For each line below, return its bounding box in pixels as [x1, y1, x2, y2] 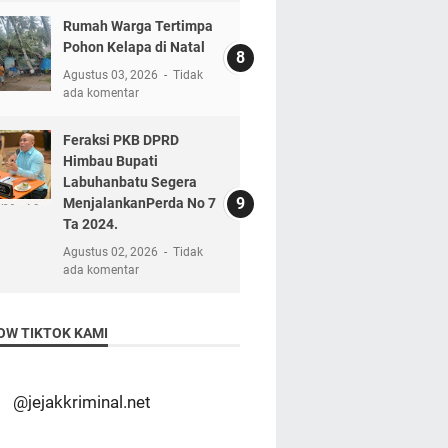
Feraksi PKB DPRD [62, 132, 179, 149]
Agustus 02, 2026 [62, 245, 161, 260]
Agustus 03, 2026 [62, 68, 161, 83]
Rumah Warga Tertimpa [62, 18, 213, 35]
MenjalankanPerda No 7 [62, 195, 216, 212]
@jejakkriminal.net [12, 391, 151, 412]
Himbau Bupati [62, 153, 158, 170]
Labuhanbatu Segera [62, 174, 197, 191]
